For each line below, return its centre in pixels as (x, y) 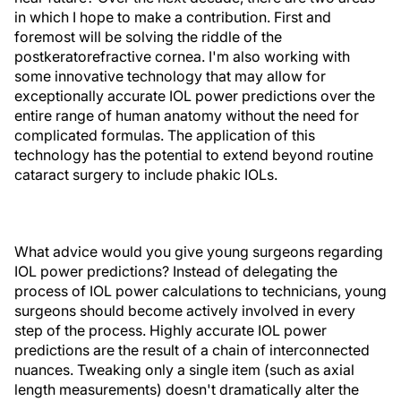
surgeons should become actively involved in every (185, 311)
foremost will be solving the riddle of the (148, 37)
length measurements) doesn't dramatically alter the (187, 389)
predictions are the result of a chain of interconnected (192, 350)
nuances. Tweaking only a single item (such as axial (184, 370)
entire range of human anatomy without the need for (187, 115)
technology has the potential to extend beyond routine (194, 155)
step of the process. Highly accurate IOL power (171, 330)
